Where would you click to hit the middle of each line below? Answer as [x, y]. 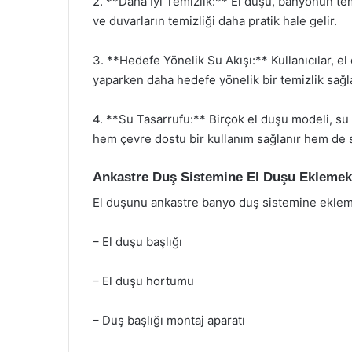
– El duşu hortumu [143, 281]
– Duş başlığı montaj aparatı [169, 320]
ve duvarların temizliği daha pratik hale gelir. [215, 20]
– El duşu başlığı [137, 242]
